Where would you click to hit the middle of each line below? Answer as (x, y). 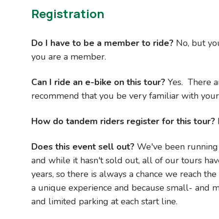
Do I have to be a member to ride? (104, 43)
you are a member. (70, 56)
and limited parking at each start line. (104, 201)
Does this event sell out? (83, 146)
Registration (68, 13)
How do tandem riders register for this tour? (124, 121)
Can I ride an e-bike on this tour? (99, 82)
